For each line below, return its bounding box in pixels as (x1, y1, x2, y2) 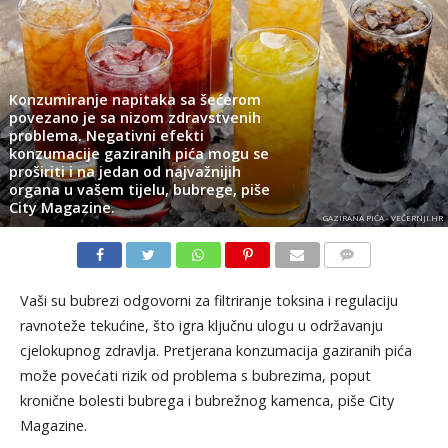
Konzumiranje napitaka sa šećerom (8, 89, 261, 109)
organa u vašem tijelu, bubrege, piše (8, 179, 270, 199)
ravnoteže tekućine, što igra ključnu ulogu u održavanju (19, 315, 383, 335)
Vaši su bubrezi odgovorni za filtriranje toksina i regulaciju (19, 290, 398, 310)
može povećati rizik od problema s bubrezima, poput (19, 365, 371, 385)
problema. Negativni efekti (8, 125, 204, 145)
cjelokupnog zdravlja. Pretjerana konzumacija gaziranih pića (19, 340, 412, 360)
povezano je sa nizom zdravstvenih (8, 107, 261, 127)
